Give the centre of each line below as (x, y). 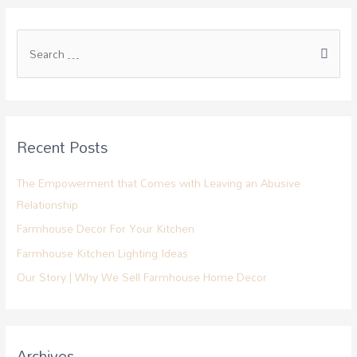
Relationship (48, 204)
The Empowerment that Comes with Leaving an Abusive (159, 182)
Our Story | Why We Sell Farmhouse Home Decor (142, 277)
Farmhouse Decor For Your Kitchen (106, 229)
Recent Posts (63, 147)
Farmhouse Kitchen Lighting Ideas (103, 253)
